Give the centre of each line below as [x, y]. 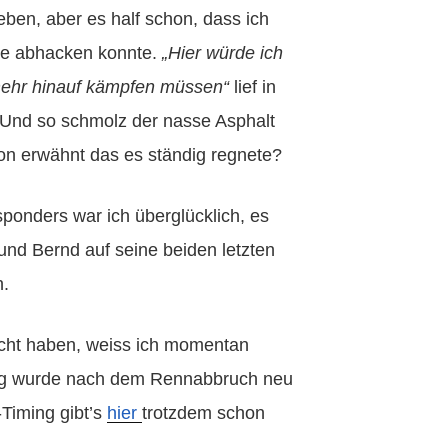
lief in [252, 86]
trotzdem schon [203, 412]
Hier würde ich [225, 52]
